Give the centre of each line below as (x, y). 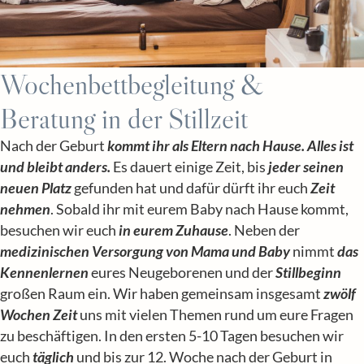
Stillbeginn (308, 272)
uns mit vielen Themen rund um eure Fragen (215, 314)
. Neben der (264, 230)
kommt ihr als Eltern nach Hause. (206, 145)
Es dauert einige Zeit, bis (189, 167)
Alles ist (330, 145)
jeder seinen (306, 167)
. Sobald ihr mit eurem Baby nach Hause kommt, (199, 209)
